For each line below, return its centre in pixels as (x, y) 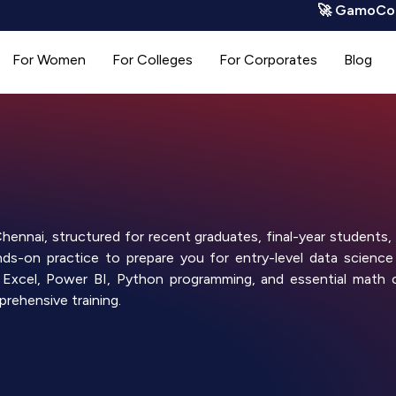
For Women (49, 60)
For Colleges (152, 60)
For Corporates (268, 60)
